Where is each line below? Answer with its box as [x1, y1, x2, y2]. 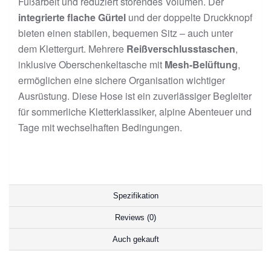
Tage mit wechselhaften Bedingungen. [18, 120, 182, 134]
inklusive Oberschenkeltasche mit [18, 57, 165, 71]
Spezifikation [113, 191, 158, 200]
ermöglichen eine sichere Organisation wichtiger [18, 73, 225, 87]
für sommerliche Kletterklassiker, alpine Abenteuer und [18, 105, 252, 119]
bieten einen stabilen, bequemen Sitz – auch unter [18, 26, 233, 40]
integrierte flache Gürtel [18, 10, 126, 24]
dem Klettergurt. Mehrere [18, 42, 126, 56]
